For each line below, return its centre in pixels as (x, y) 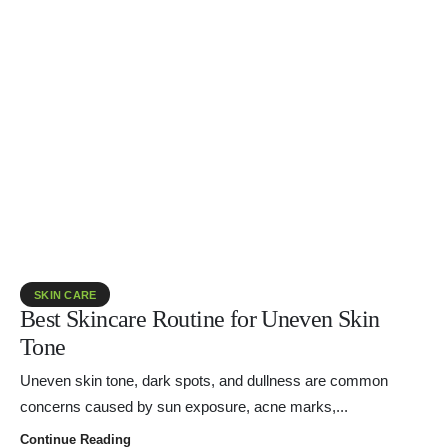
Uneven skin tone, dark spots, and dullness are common (204, 381)
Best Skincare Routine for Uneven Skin (200, 318)
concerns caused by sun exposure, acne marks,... (184, 407)
